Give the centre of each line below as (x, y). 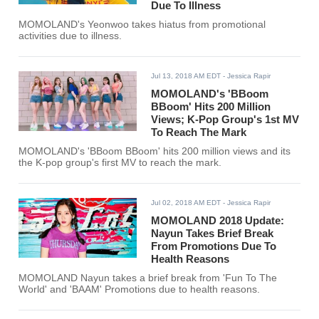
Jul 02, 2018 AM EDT (186, 203)
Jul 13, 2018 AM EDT (186, 76)
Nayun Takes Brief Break (213, 234)
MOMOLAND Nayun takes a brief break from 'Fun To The (148, 278)
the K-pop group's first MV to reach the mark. (120, 163)
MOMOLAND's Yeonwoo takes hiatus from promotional (142, 25)
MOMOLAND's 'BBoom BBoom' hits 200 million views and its (155, 152)
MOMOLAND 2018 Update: (218, 221)
